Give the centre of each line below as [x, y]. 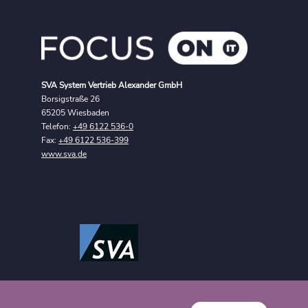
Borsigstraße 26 [70, 99]
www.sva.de [64, 154]
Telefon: [57, 126]
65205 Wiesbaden [75, 112]
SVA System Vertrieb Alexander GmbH [112, 85]
